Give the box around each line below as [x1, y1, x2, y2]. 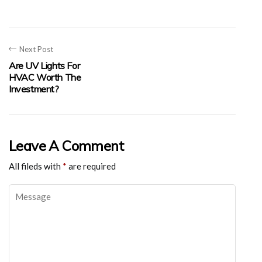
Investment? [9, 83, 59, 95]
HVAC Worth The [9, 71, 81, 83]
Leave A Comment [9, 137, 123, 154]
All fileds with [9, 161, 63, 171]
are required [67, 161, 116, 171]
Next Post [19, 44, 53, 54]
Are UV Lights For [9, 60, 80, 71]
